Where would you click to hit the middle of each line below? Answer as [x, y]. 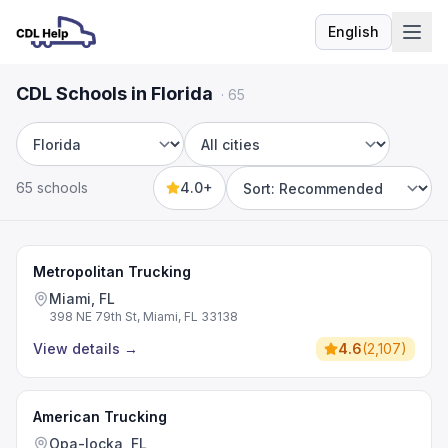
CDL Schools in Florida [114, 93]
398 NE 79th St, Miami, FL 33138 [143, 316]
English [353, 31]
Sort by [253, 198]
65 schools [52, 187]
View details [76, 348]
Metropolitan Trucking [112, 271]
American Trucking [100, 416]
